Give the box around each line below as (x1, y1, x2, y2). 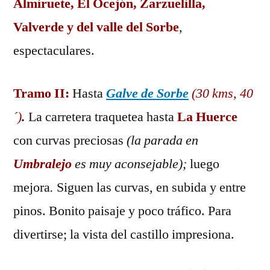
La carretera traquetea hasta (25, 108, 177, 125)
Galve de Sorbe (106, 85, 189, 102)
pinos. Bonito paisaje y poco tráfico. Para (13, 202, 231, 219)
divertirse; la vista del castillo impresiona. (13, 226, 234, 243)
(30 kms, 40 (192, 85, 253, 102)
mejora (13, 179, 50, 196)
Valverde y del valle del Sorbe (13, 19, 179, 36)
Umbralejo (13, 155, 72, 172)
